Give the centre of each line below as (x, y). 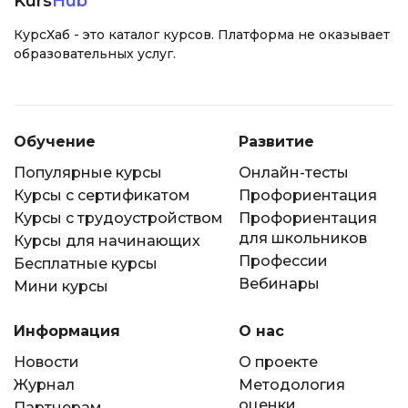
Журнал (44, 384)
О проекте (278, 362)
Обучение (55, 141)
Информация (67, 331)
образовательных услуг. (95, 53)
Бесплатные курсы (86, 263)
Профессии (283, 260)
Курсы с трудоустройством (118, 218)
